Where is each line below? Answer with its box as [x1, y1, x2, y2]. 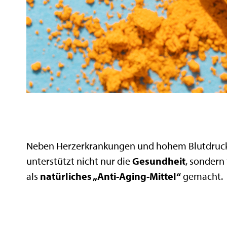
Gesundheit [132, 154, 185, 167]
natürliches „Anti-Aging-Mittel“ [40, 169, 181, 182]
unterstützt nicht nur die [26, 154, 132, 167]
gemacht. [181, 169, 223, 182]
